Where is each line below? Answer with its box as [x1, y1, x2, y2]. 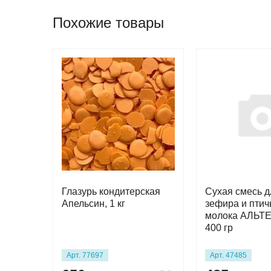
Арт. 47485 [210, 250, 247, 260]
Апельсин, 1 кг [62, 198, 125, 209]
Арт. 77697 [67, 250, 103, 260]
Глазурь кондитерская [62, 186, 160, 197]
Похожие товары [53, 15, 164, 31]
